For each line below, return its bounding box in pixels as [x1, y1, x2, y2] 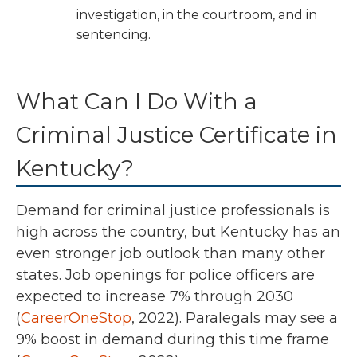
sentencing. [76, 27, 151, 43]
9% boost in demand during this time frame [16, 331, 329, 349]
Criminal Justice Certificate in [16, 121, 337, 149]
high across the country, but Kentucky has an [16, 223, 340, 241]
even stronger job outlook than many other [16, 245, 325, 263]
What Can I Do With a [16, 88, 257, 116]
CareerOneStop [21, 309, 131, 328]
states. [16, 266, 65, 284]
